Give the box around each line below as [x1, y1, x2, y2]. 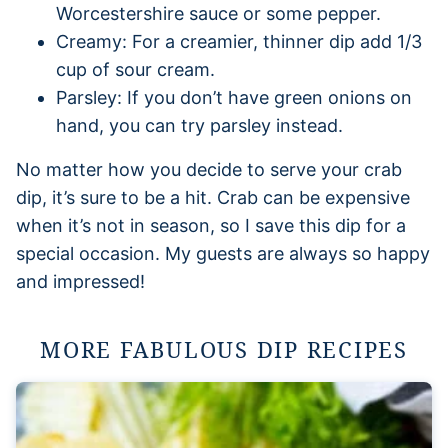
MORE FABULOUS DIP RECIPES [40, 333, 408, 364]
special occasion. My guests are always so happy [16, 242, 430, 264]
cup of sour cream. [56, 58, 215, 80]
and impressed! [16, 270, 145, 292]
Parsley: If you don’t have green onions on [56, 86, 412, 108]
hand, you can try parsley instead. [56, 114, 343, 136]
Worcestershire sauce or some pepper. [56, 2, 381, 24]
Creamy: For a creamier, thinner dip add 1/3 [56, 30, 422, 52]
